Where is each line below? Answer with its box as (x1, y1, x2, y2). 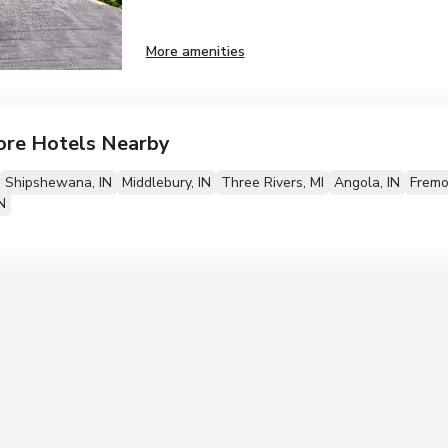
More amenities (145, 41, 245, 61)
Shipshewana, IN (4, 173, 112, 193)
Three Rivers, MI (220, 173, 324, 193)
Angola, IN (333, 173, 400, 193)
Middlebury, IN (121, 173, 211, 193)
